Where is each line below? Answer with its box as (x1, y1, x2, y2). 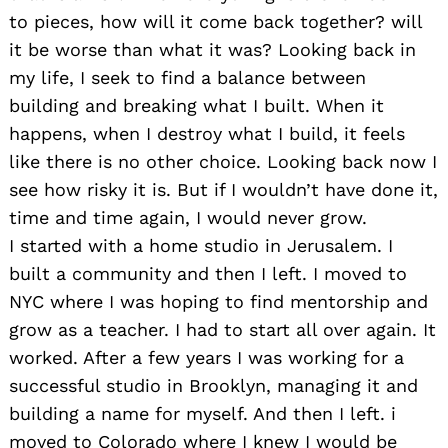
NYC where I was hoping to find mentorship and (9, 291, 428, 313)
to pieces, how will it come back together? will (9, 11, 422, 33)
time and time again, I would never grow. (9, 207, 367, 229)
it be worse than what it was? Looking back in (9, 39, 416, 61)
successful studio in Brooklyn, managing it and (9, 375, 418, 397)
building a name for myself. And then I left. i (9, 403, 396, 425)
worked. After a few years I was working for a (9, 347, 404, 369)
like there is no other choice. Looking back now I (9, 151, 437, 173)
